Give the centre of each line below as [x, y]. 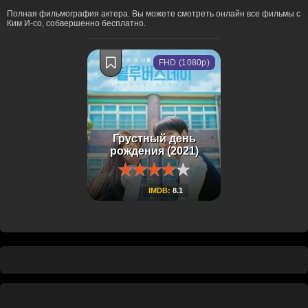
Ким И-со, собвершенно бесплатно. [76, 23]
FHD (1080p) [184, 63]
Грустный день [154, 139]
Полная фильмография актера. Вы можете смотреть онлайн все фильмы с [154, 14]
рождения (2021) [154, 151]
